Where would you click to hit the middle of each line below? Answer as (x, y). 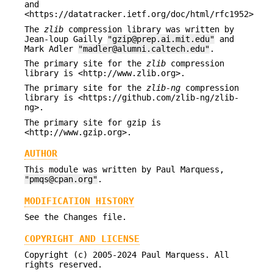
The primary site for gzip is (93, 122)
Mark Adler (51, 48)
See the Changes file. (76, 217)
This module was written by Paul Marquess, (124, 170)
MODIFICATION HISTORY (79, 201)
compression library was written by (149, 29)
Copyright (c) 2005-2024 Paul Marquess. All (127, 254)
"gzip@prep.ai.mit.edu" (161, 39)
